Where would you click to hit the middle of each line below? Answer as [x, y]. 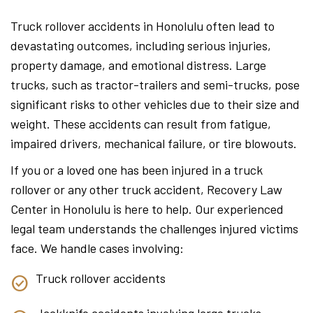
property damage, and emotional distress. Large [138, 65]
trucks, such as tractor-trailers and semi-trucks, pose [155, 85]
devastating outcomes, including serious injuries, [141, 45]
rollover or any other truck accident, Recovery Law [146, 189]
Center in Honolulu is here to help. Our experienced [147, 209]
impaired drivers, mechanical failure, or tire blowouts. [154, 143]
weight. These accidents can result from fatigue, [141, 124]
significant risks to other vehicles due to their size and [155, 104]
